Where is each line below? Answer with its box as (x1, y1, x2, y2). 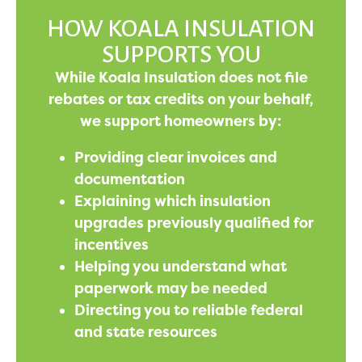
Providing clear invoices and (74, 149, 277, 167)
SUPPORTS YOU (101, 41, 261, 68)
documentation (74, 170, 185, 189)
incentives (74, 236, 149, 255)
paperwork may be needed (74, 280, 267, 298)
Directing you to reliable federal (74, 301, 303, 320)
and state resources (74, 323, 217, 342)
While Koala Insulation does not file (54, 69, 308, 87)
